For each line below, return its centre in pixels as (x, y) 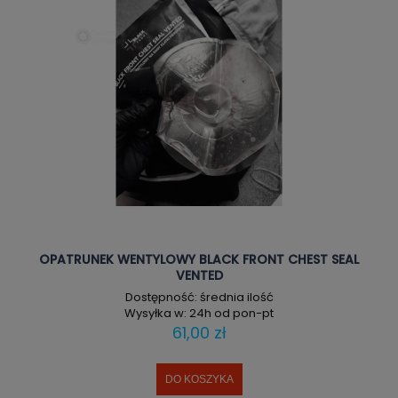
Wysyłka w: (155, 314)
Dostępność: (161, 298)
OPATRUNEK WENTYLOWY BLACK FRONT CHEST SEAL (199, 259)
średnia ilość (236, 298)
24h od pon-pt (231, 314)
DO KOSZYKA (199, 380)
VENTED (199, 275)
